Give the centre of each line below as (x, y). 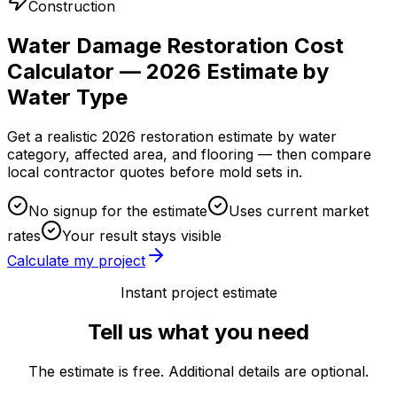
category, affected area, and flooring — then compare (189, 154)
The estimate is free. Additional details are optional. (198, 371)
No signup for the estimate (118, 210)
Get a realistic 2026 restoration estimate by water (172, 136)
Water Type (67, 97)
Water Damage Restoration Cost (175, 45)
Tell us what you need (198, 331)
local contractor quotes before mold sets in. (155, 171)
